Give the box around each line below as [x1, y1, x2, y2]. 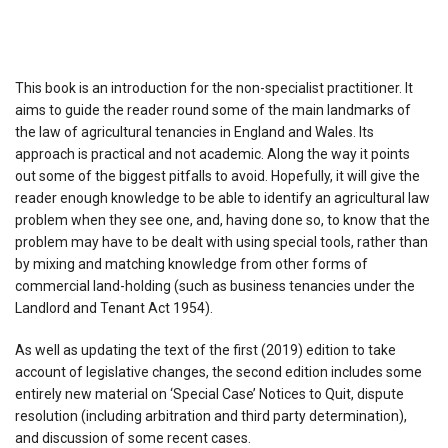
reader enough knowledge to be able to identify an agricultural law [15, 189, 430, 206]
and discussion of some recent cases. [15, 429, 251, 446]
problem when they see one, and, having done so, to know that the [15, 211, 430, 228]
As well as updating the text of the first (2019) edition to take [15, 341, 396, 358]
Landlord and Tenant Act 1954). [15, 299, 213, 316]
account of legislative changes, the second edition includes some [15, 363, 422, 380]
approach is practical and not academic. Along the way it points [15, 145, 410, 162]
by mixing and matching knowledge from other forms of [15, 255, 368, 272]
